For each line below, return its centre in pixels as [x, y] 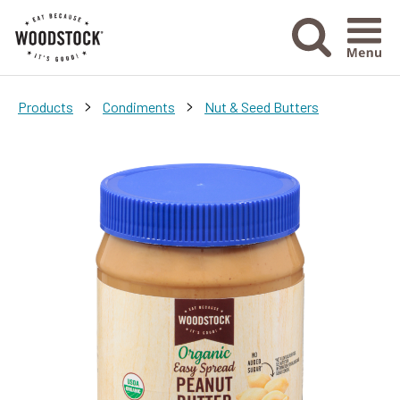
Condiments [139, 106]
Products [46, 106]
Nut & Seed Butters [262, 106]
